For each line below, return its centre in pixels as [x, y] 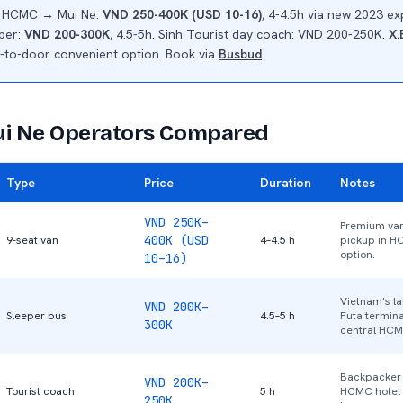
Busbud [240, 54]
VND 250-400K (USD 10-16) [182, 14]
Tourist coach [40, 391]
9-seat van [32, 240]
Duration [286, 183]
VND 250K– [176, 222]
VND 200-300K [67, 34]
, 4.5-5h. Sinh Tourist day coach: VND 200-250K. [249, 34]
